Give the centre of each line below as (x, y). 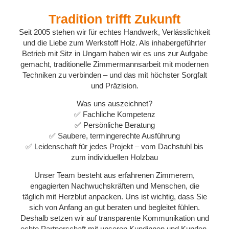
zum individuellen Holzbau (114, 157)
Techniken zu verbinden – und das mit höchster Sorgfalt (114, 75)
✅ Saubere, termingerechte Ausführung (114, 135)
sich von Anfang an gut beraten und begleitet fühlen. (114, 208)
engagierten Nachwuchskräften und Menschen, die (114, 186)
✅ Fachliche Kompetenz (114, 114)
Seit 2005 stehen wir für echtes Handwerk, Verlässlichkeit (114, 32)
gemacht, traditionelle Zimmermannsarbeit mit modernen (114, 64)
